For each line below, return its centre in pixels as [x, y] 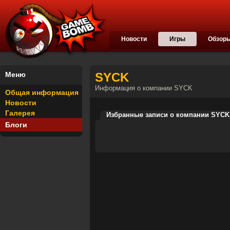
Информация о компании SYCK [144, 88]
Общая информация [42, 92]
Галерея [20, 113]
